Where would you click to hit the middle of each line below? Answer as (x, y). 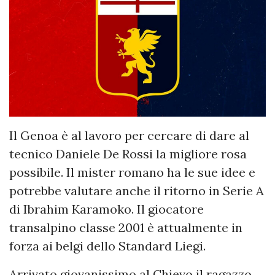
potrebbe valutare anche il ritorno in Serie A (137, 191)
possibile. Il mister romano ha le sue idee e (132, 172)
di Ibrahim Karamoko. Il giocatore (107, 209)
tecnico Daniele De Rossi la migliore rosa (128, 154)
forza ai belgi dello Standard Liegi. (107, 246)
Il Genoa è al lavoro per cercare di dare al (129, 136)
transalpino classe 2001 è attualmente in (126, 228)
